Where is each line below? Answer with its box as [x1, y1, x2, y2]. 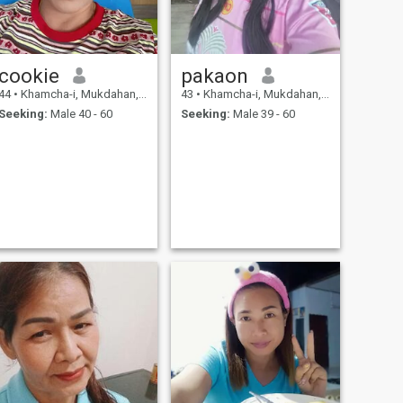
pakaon [180, 63, 248, 87]
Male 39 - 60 [229, 107, 295, 121]
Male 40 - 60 [47, 107, 112, 121]
